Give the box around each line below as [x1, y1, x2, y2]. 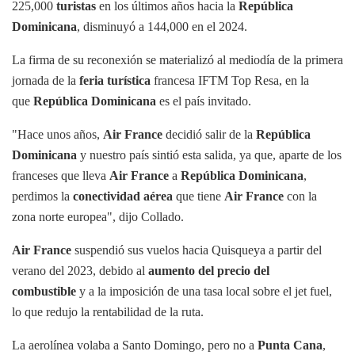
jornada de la [12, 73, 79, 87]
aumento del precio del [148, 263, 269, 277]
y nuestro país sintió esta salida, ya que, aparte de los [77, 147, 342, 162]
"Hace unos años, [12, 127, 103, 141]
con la [284, 189, 317, 203]
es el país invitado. [156, 94, 251, 108]
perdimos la [12, 189, 73, 203]
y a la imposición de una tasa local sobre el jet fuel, [76, 284, 332, 298]
